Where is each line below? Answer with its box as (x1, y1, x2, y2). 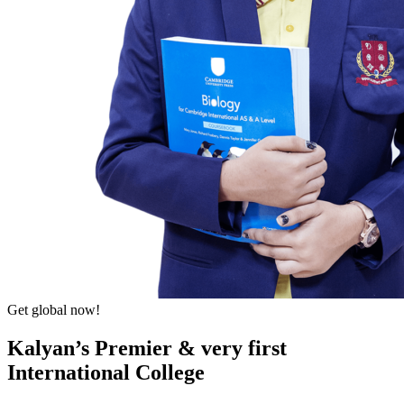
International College (7, 360, 205, 384)
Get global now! (7, 301, 100, 317)
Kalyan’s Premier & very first (7, 335, 287, 360)
